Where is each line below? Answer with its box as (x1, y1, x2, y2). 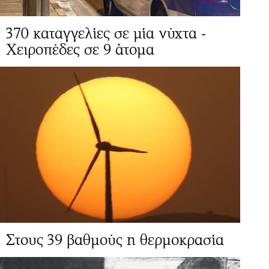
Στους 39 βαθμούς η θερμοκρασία (6, 231, 224, 249)
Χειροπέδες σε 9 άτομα (6, 40, 154, 58)
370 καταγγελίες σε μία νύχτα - (6, 24, 206, 42)
